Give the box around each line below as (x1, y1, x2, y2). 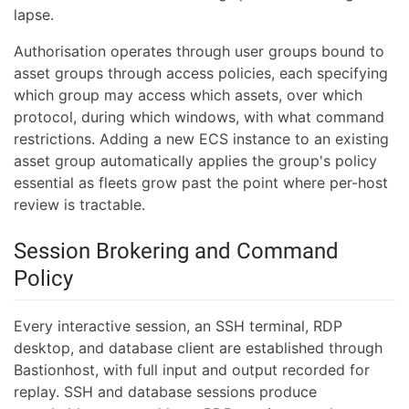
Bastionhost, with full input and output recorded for (14, 360, 370, 379)
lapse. (14, 5, 54, 25)
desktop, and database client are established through (14, 338, 383, 357)
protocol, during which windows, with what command (14, 108, 384, 127)
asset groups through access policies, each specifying (14, 64, 388, 83)
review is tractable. (14, 195, 145, 215)
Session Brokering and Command (14, 238, 339, 265)
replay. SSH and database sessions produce (14, 382, 317, 401)
